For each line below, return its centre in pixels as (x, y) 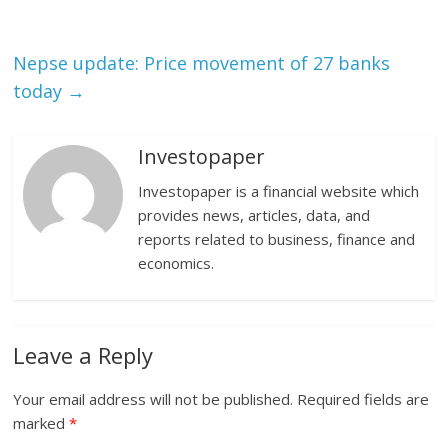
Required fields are (363, 399)
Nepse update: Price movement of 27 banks (202, 63)
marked (41, 423)
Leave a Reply (83, 355)
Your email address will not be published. (153, 399)
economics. (176, 263)
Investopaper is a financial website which (279, 191)
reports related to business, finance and (277, 239)
